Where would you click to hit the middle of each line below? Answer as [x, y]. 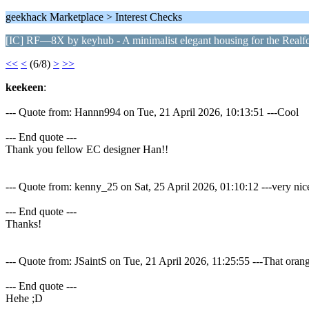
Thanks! [23, 224]
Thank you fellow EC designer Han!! [87, 149]
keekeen [24, 87]
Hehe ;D [24, 298]
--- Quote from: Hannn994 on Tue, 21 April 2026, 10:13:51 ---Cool [152, 112]
